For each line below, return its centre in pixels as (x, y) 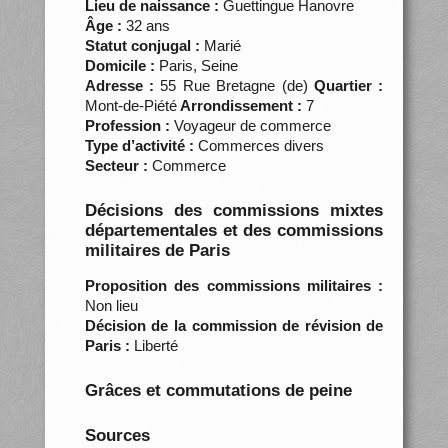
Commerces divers (258, 145)
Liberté (153, 345)
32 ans (145, 25)
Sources (117, 435)
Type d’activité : (139, 145)
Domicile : (119, 65)
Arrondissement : (239, 105)
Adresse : (119, 85)
